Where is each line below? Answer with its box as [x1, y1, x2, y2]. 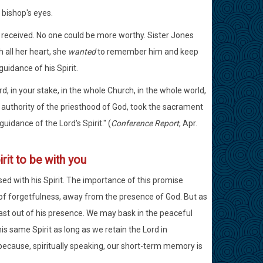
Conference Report [110, 119, 179, 128]
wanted [68, 47, 96, 56]
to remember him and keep [95, 47, 198, 56]
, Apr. [178, 119, 197, 128]
